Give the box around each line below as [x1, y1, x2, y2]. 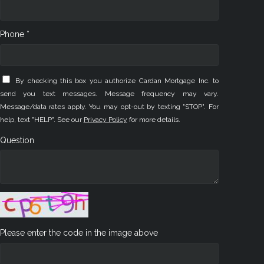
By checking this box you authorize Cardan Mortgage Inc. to [15, 77, 219, 85]
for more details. [127, 115, 180, 124]
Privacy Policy [83, 115, 127, 124]
